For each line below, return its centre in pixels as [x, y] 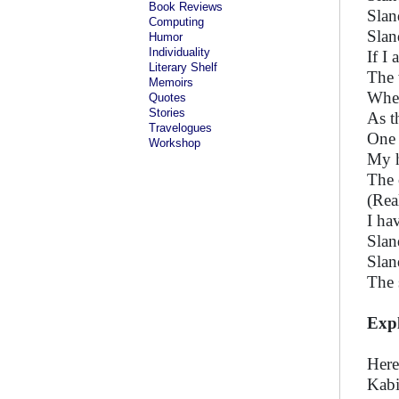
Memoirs [171, 82]
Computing [176, 22]
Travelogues [180, 128]
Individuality [179, 52]
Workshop [175, 143]
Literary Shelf [183, 67]
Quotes [167, 98]
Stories [167, 113]
